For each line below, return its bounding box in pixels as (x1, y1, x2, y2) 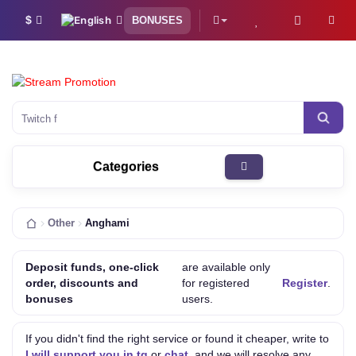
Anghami (85, 218, 130, 229)
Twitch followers (21, 112, 95, 125)
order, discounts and (25, 277, 138, 289)
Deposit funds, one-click (25, 261, 159, 273)
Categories (93, 160, 159, 173)
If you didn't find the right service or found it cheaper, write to (25, 332, 329, 345)
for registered (181, 277, 250, 289)
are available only (181, 261, 270, 273)
